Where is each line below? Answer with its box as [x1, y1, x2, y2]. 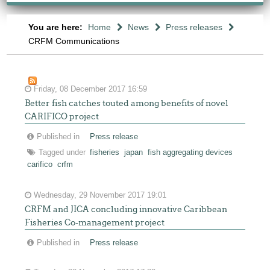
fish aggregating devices [148, 148, 233, 157]
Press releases [165, 22, 222, 32]
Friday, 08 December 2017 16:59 [31, 85, 148, 93]
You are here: [28, 22, 85, 32]
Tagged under [39, 148, 86, 157]
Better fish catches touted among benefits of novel [25, 98, 229, 108]
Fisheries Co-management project [25, 218, 165, 227]
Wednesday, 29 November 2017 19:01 [31, 191, 167, 199]
